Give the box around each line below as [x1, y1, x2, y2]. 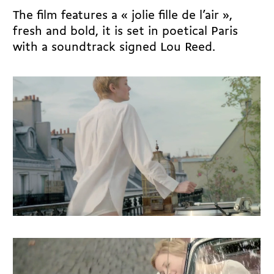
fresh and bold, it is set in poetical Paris [13, 26, 239, 39]
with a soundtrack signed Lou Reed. [13, 42, 216, 54]
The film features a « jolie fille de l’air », [13, 10, 233, 23]
